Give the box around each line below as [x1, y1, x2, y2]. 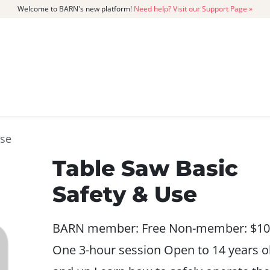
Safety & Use [52, 181, 197, 207]
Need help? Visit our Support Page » [134, 4, 253, 14]
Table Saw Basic [52, 155, 238, 181]
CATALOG [33, 92, 80, 104]
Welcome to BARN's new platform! [17, 4, 134, 14]
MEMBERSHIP [130, 92, 200, 104]
